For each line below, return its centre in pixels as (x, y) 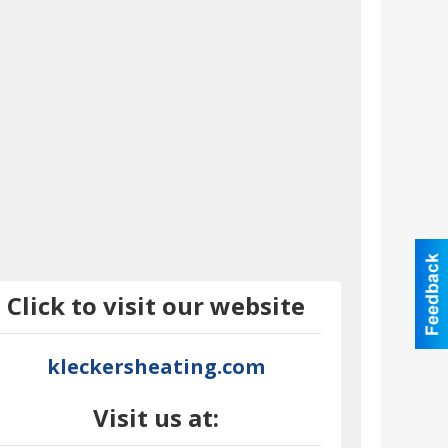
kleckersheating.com (156, 367)
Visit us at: (156, 418)
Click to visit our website (156, 306)
